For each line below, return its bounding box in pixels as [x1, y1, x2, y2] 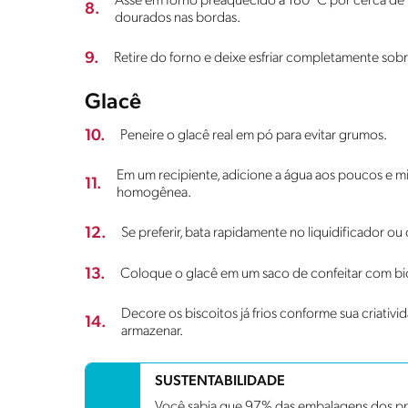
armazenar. [121, 323, 183, 339]
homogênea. [117, 185, 191, 200]
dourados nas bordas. [115, 10, 240, 25]
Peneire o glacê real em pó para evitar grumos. [120, 127, 387, 143]
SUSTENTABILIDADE [155, 373, 285, 389]
